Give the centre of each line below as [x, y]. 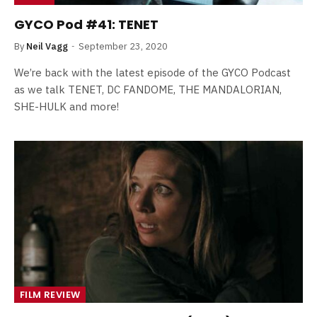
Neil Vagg [47, 46]
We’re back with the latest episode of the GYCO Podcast [152, 72]
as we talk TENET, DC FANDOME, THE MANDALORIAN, [148, 89]
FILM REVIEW [50, 295]
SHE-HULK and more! [67, 106]
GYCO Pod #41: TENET [86, 24]
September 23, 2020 [123, 46]
